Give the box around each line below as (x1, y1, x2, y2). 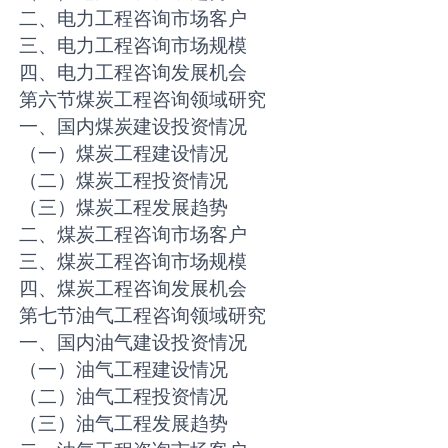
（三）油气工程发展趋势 (19, 411, 229, 436)
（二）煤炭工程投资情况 (19, 168, 229, 193)
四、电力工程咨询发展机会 (19, 60, 248, 85)
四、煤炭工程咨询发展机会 (19, 276, 248, 301)
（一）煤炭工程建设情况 (19, 141, 229, 166)
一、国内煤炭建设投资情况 (19, 114, 248, 139)
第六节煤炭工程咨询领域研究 (19, 87, 267, 112)
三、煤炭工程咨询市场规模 (19, 249, 248, 274)
